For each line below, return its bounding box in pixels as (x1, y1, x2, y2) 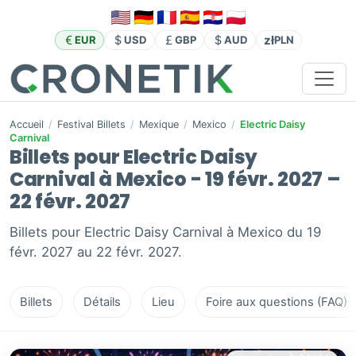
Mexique (139, 118, 179, 131)
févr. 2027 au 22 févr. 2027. (10, 244, 182, 261)
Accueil (10, 118, 44, 131)
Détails (83, 295, 121, 310)
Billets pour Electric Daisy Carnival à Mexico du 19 (10, 224, 321, 241)
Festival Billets (57, 118, 126, 131)
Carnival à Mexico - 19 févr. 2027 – (10, 166, 340, 193)
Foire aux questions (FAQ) (206, 295, 347, 310)
